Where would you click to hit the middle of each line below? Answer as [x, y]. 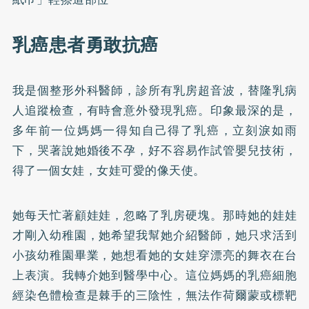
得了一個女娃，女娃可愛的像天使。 [109, 170]
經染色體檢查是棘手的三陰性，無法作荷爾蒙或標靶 [154, 295]
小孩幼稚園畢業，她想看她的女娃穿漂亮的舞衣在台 [154, 255]
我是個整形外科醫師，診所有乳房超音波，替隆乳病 [154, 90]
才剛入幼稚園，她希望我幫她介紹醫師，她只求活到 [154, 235]
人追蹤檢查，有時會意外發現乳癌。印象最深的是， [154, 110]
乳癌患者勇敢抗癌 [85, 44]
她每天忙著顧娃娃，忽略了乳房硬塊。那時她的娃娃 [154, 215]
